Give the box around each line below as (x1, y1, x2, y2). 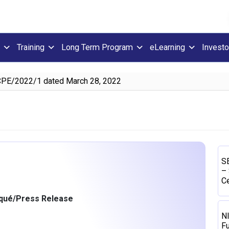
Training (17, 42, 44, 52)
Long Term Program (61, 42, 133, 52)
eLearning (150, 42, 185, 52)
